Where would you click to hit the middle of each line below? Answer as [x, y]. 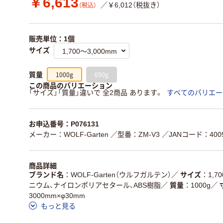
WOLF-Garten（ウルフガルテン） [121, 174]
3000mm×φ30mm [57, 195]
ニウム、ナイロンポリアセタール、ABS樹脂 [95, 185]
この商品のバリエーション [71, 86]
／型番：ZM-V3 [135, 134]
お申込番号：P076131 [64, 124]
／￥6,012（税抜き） [130, 5]
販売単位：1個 [52, 39]
